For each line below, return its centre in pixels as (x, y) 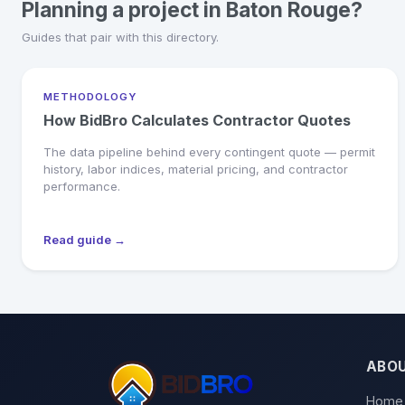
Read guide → (85, 239)
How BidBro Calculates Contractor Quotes (197, 120)
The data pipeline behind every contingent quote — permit (209, 151)
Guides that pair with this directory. (120, 37)
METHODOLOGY (90, 96)
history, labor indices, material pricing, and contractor (196, 169)
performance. (82, 186)
